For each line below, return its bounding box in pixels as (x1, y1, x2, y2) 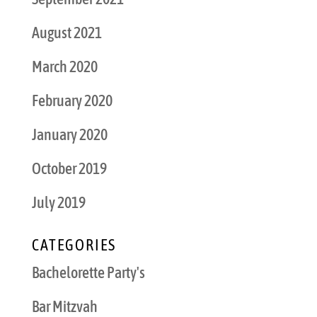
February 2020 (31, 91, 113, 110)
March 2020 (31, 57, 98, 76)
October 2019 (31, 159, 107, 178)
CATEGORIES (31, 236, 116, 255)
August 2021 (31, 23, 102, 42)
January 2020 (31, 125, 108, 144)
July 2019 (31, 193, 86, 212)
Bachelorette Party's (31, 263, 145, 282)
